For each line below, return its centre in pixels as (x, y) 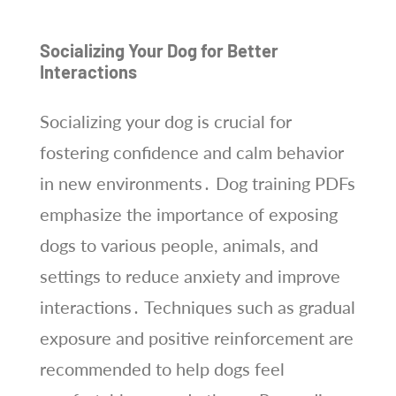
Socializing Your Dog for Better (159, 50)
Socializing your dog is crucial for (165, 121)
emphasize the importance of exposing (188, 213)
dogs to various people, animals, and (179, 244)
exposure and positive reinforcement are (196, 337)
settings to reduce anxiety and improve (190, 275)
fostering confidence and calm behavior (191, 152)
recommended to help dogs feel (162, 368)
